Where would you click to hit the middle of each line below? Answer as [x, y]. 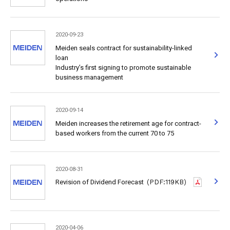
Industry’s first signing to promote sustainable [123, 67]
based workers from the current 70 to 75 [114, 133]
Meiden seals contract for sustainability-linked [123, 48]
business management [89, 77]
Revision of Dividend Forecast [99, 182]
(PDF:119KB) [167, 182]
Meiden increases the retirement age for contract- [128, 123]
